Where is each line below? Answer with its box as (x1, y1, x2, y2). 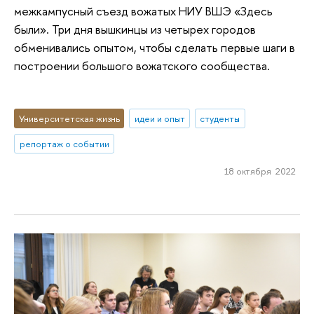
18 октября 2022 (224, 165, 296, 178)
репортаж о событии (19, 137, 109, 150)
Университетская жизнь (18, 111, 120, 125)
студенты (200, 111, 240, 125)
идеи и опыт (134, 111, 185, 125)
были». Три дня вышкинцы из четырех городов (14, 21, 256, 38)
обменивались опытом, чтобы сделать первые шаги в (14, 39, 295, 56)
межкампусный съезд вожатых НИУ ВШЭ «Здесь (14, 3, 273, 20)
